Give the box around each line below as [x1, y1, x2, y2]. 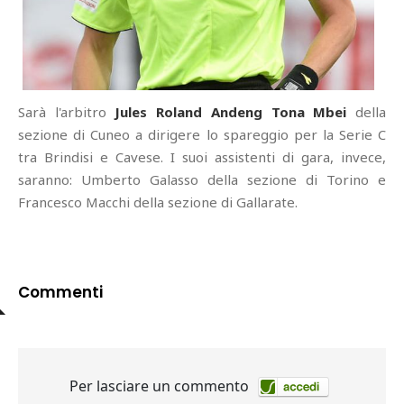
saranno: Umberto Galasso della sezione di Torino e [18, 170, 386, 189]
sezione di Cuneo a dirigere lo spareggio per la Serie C [18, 125, 386, 144]
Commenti [18, 281, 103, 304]
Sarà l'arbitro [18, 103, 115, 122]
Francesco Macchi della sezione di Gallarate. [18, 193, 298, 212]
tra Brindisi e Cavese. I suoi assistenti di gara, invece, [18, 148, 386, 167]
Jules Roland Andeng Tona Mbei [115, 103, 356, 122]
